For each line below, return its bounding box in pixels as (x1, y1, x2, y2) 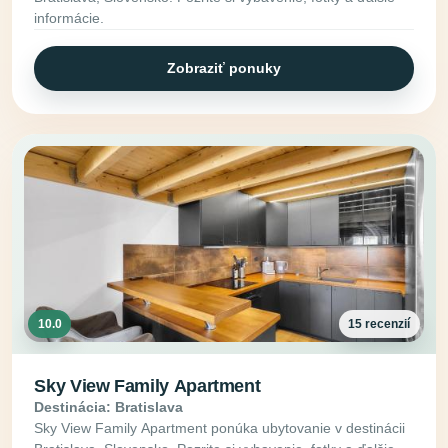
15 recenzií (348, 316, 411, 331)
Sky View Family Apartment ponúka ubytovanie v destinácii (34, 419, 406, 436)
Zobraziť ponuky (167, 59, 281, 76)
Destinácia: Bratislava (34, 398, 184, 415)
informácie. (34, 9, 105, 26)
